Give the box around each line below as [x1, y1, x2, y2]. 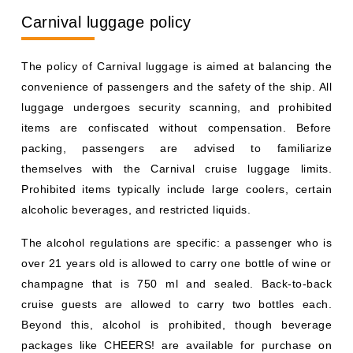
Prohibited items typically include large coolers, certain [21, 182, 332, 195]
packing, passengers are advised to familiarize [21, 141, 332, 154]
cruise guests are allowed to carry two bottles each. [21, 297, 332, 310]
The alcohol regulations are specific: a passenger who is [21, 236, 332, 249]
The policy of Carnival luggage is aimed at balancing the [21, 59, 332, 72]
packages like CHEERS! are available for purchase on [21, 338, 332, 351]
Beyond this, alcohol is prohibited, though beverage [21, 318, 332, 331]
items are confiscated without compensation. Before [21, 121, 332, 134]
